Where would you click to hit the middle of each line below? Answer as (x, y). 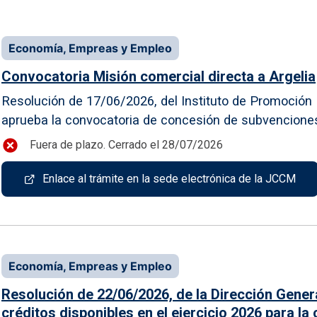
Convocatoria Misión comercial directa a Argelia (158, 76)
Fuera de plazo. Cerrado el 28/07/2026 (126, 145)
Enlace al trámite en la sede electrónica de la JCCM (169, 178)
